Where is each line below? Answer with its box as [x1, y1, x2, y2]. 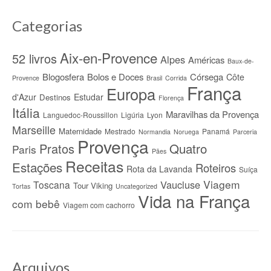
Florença [158, 93, 184, 103]
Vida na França [138, 189, 250, 214]
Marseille [12, 122, 56, 138]
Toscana [33, 178, 70, 192]
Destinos [39, 91, 71, 103]
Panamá [202, 126, 230, 137]
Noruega [174, 127, 199, 137]
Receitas [65, 155, 123, 177]
